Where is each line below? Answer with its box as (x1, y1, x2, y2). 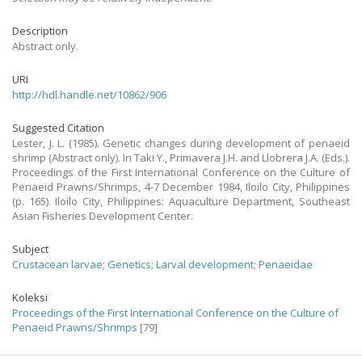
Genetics (107, 257, 151, 271)
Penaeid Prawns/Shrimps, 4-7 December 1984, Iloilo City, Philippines (12, 179, 350, 194)
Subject (12, 242, 48, 256)
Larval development (156, 257, 254, 271)
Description (12, 23, 68, 38)
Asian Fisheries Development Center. (12, 208, 193, 223)
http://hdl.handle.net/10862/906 (12, 87, 166, 102)
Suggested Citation (12, 120, 104, 135)
